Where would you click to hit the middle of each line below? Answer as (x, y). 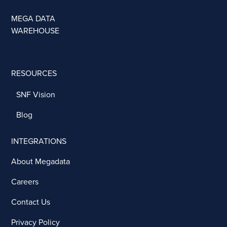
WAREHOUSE (35, 31)
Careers (25, 182)
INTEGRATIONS (39, 141)
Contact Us (31, 202)
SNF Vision (36, 94)
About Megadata (41, 161)
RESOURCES (34, 73)
